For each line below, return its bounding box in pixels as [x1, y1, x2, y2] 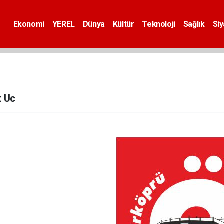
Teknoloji [142, 19, 175, 29]
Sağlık [183, 19, 205, 29]
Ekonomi [13, 19, 44, 29]
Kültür [112, 19, 134, 29]
